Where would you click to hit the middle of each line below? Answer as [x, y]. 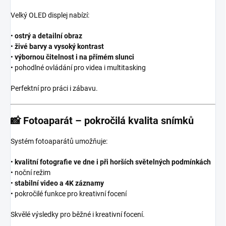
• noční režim [31, 172]
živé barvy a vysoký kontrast [59, 46]
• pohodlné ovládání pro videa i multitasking [78, 67]
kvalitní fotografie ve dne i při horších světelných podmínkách [113, 162]
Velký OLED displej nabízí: [50, 15]
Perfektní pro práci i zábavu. [54, 88]
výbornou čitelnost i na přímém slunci [74, 57]
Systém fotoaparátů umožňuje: [59, 141]
